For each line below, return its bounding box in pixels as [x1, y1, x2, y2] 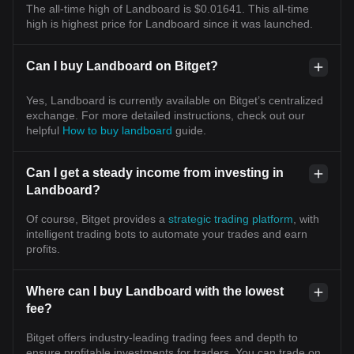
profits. [26, 242, 60, 255]
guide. [175, 123, 206, 137]
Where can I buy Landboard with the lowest [26, 284, 284, 298]
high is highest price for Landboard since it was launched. [26, 17, 313, 30]
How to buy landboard [62, 123, 175, 137]
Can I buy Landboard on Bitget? [26, 58, 218, 73]
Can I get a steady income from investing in [26, 165, 284, 179]
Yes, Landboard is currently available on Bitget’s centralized [26, 93, 323, 107]
